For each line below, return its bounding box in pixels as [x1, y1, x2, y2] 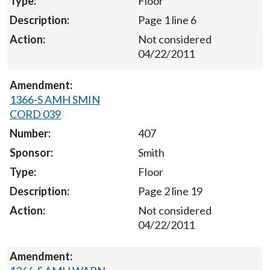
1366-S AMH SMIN [10, 93, 100, 107]
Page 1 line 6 [137, 13, 196, 27]
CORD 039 [10, 107, 61, 121]
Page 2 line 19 [137, 184, 202, 198]
